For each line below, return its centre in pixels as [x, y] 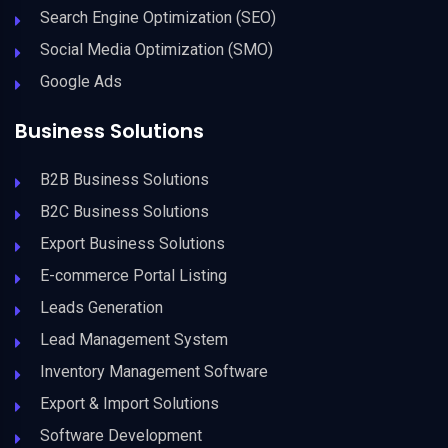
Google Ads [81, 81]
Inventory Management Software [154, 371]
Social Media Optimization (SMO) [156, 49]
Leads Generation [101, 307]
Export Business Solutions [132, 243]
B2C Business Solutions [124, 211]
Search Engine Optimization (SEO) [158, 17]
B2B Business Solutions [124, 179]
